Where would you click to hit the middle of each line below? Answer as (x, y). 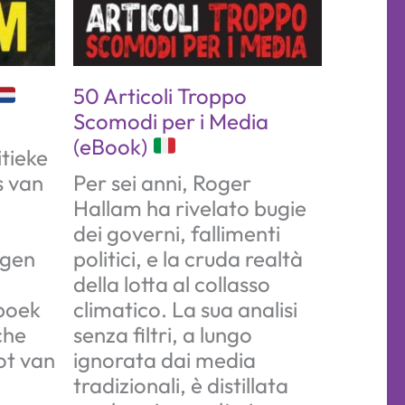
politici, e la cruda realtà (188, 258)
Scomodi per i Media (171, 121)
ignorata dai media (165, 359)
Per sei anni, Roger (162, 182)
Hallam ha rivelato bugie (190, 207)
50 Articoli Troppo (160, 95)
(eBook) (113, 146)
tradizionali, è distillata (181, 385)
